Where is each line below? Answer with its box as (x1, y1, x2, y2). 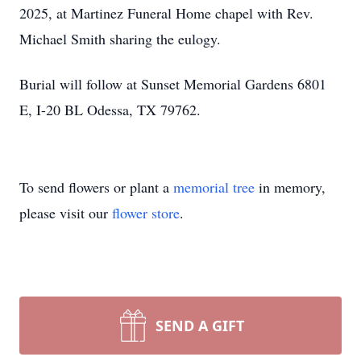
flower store (112, 203, 180, 222)
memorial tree (173, 177, 255, 197)
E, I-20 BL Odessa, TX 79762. (19, 100, 201, 119)
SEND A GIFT (156, 316, 244, 335)
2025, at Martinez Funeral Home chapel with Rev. (19, 3, 313, 23)
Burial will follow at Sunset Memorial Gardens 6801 (19, 74, 326, 93)
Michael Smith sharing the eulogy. (19, 29, 221, 48)
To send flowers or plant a (19, 177, 173, 197)
